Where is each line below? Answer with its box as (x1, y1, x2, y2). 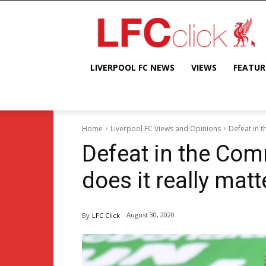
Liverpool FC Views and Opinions (110, 123, 221, 134)
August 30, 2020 (126, 210, 175, 220)
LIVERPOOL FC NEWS (90, 61, 175, 73)
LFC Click (92, 210, 120, 220)
